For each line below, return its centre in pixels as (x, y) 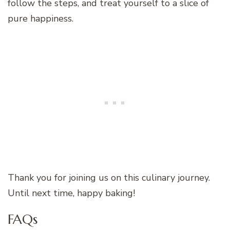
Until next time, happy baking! (71, 193)
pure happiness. (41, 18)
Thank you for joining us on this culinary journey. (109, 177)
